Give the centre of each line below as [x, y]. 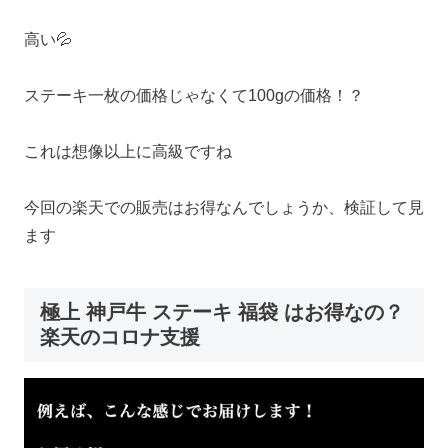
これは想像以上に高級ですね [128, 152]
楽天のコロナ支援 [120, 336]
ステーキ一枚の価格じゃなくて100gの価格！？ [194, 96]
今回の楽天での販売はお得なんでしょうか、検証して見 [224, 208]
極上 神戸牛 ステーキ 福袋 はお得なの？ [222, 311]
